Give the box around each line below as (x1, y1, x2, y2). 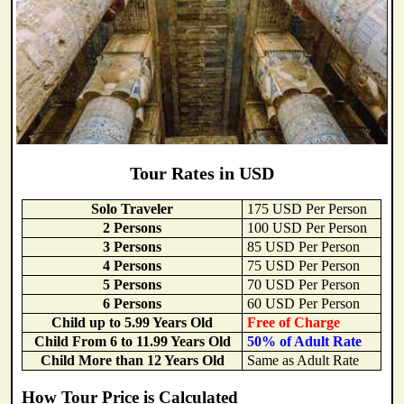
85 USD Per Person (247, 239, 361, 255)
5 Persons (103, 277, 162, 293)
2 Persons (103, 220, 162, 236)
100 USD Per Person (247, 220, 368, 236)
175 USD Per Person (247, 201, 368, 217)
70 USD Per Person (247, 277, 361, 293)
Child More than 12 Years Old (40, 353, 225, 369)
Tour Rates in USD (129, 163, 274, 184)
